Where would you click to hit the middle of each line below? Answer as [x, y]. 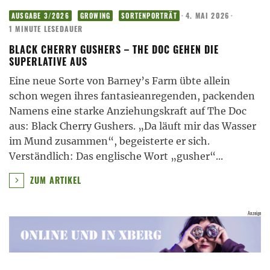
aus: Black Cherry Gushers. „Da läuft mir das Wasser [133, 126]
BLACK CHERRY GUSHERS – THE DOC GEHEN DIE [114, 49]
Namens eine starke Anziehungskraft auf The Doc [128, 111]
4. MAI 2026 [208, 16]
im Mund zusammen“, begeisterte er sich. [109, 141]
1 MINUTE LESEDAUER [46, 28]
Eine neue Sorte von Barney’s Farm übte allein [120, 80]
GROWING [95, 15]
